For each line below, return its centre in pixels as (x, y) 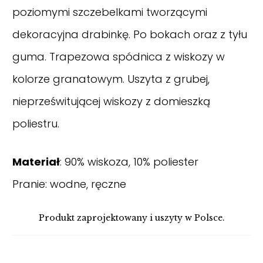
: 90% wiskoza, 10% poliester (129, 162)
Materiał (36, 162)
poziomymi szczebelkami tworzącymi (110, 12)
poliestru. (36, 124)
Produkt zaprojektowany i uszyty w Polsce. (131, 218)
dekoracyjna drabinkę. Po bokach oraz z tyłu (130, 35)
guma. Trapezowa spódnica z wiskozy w (119, 57)
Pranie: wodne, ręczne (69, 184)
